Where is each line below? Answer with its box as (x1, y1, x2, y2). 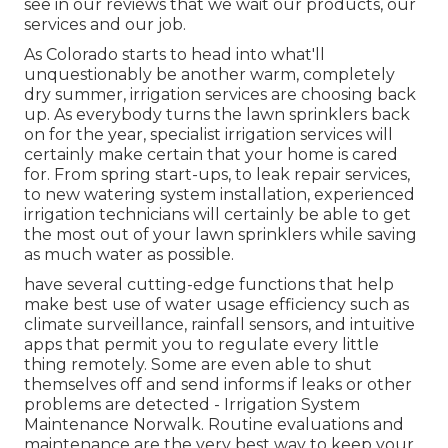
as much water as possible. (24, 245, 234, 265)
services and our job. (24, 15, 186, 35)
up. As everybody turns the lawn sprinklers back (24, 105, 410, 125)
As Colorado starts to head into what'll (24, 45, 325, 65)
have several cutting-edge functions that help (24, 275, 394, 295)
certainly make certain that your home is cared (24, 145, 398, 165)
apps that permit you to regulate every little (24, 335, 379, 355)
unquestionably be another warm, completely (24, 65, 395, 85)
